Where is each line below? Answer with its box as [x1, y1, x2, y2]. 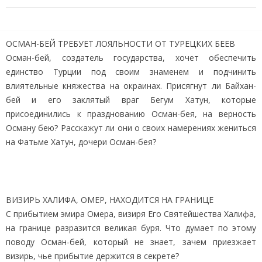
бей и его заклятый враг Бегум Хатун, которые [6, 94, 256, 105]
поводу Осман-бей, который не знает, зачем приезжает [6, 236, 256, 247]
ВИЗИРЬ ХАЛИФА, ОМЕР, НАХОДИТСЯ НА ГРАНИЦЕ [6, 194, 213, 205]
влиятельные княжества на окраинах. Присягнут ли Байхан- [6, 80, 256, 91]
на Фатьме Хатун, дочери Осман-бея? [6, 136, 156, 147]
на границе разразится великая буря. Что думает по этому [6, 222, 256, 233]
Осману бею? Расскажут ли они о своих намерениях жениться [6, 122, 256, 133]
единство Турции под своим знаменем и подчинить [6, 65, 256, 77]
